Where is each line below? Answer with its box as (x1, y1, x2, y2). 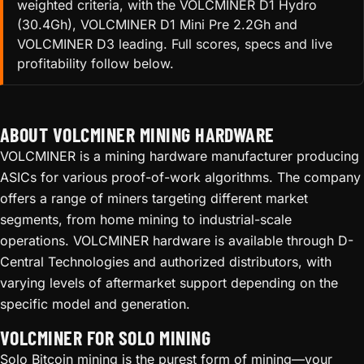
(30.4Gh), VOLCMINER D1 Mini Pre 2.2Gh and (16, 16, 297, 33)
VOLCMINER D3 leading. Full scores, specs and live (16, 36, 332, 53)
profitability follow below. (16, 55, 174, 72)
